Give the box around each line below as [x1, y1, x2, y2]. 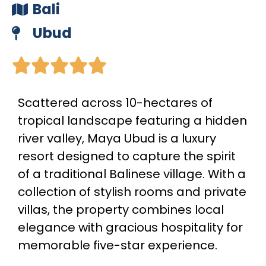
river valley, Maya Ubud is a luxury [18, 130, 216, 147]
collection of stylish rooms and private [18, 183, 246, 200]
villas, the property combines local [18, 201, 224, 218]
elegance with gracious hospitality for [18, 219, 243, 236]
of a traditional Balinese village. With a [18, 166, 246, 182]
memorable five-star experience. [18, 237, 217, 254]
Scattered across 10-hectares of [18, 94, 213, 111]
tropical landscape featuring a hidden [18, 112, 247, 129]
